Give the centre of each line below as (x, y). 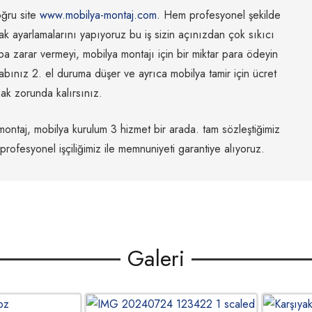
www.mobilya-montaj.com (98, 15)
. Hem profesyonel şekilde (218, 15)
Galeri (156, 259)
